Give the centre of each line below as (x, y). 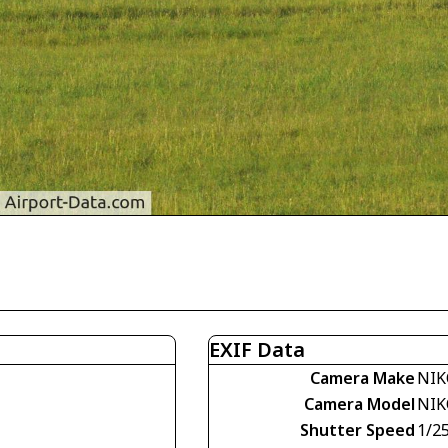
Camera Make (362, 377)
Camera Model (359, 403)
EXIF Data (257, 349)
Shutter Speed (357, 429)
